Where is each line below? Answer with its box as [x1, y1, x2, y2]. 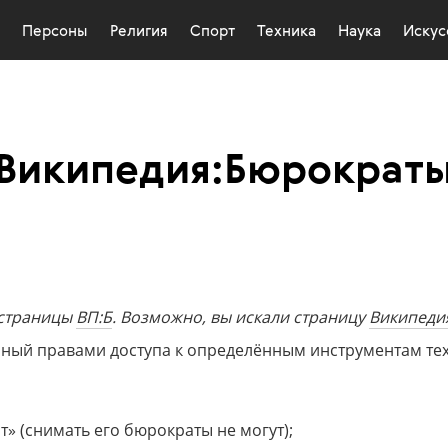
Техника [257, 24, 316, 39]
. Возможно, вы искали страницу [111, 306, 369, 329]
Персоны [22, 24, 88, 39]
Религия [110, 24, 168, 39]
